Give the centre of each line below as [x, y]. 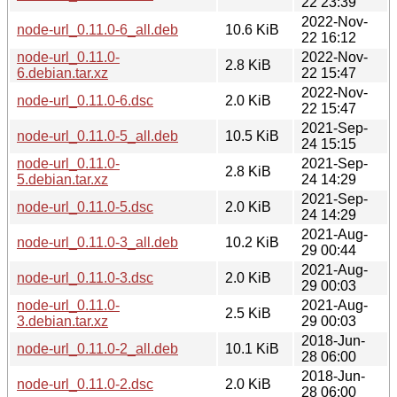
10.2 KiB [252, 242]
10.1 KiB [252, 348]
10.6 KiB [252, 29]
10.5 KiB [252, 136]
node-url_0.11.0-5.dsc [85, 206]
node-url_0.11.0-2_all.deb [97, 348]
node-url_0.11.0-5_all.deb [97, 136]
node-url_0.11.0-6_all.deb [97, 29]
